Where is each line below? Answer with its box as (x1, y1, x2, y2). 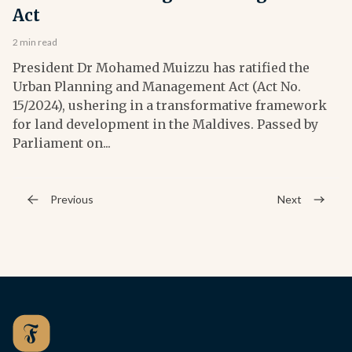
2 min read (13, 36, 57, 49)
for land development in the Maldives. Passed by (13, 116, 318, 133)
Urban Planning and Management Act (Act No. (13, 79, 301, 95)
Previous (50, 192, 93, 207)
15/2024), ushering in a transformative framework (13, 97, 327, 114)
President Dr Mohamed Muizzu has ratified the (13, 60, 310, 76)
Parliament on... (13, 135, 111, 152)
